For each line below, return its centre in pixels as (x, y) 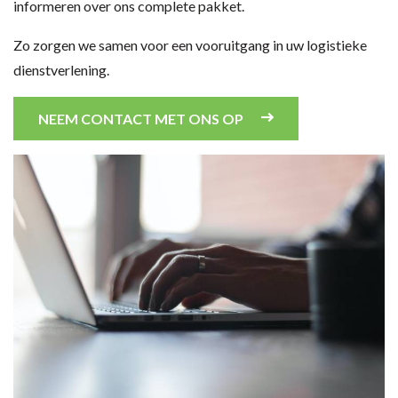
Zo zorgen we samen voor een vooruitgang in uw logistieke (190, 44)
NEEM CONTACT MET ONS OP (141, 118)
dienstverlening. (61, 69)
